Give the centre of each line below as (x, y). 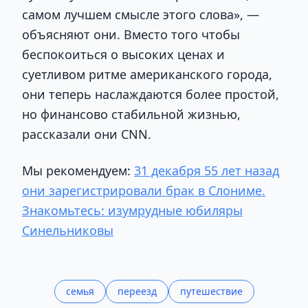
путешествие (211, 291)
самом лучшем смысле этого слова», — (141, 14)
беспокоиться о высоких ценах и (123, 54)
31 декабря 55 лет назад (207, 171)
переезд (137, 291)
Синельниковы (68, 231)
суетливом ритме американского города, (147, 74)
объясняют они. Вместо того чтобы (131, 34)
